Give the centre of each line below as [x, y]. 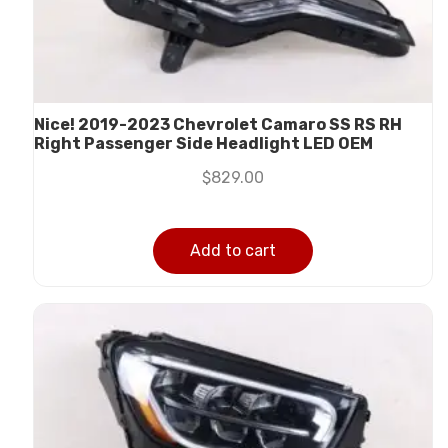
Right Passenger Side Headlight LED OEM [203, 143]
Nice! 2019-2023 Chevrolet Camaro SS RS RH [218, 124]
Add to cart [233, 250]
